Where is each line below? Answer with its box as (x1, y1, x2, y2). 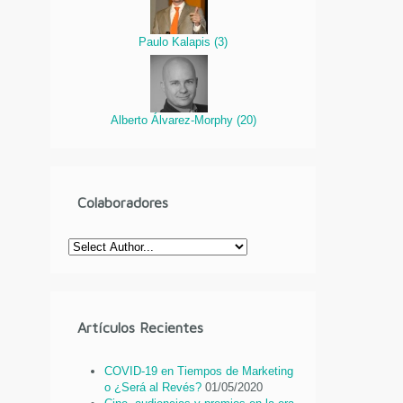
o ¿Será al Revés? (104, 381, 202, 395)
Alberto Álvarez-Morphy (110, 112, 237, 127)
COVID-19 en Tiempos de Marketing (104, 364, 294, 379)
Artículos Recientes (77, 319, 204, 336)
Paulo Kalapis (139, 34, 215, 49)
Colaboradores (77, 194, 169, 211)
